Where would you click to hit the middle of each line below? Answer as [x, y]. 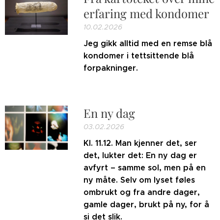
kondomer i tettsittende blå [139, 56]
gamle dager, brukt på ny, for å [147, 205]
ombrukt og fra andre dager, [142, 192]
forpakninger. [111, 68]
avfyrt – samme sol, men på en [145, 168]
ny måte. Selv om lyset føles [139, 180]
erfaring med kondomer [147, 13]
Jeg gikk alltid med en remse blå [148, 43]
